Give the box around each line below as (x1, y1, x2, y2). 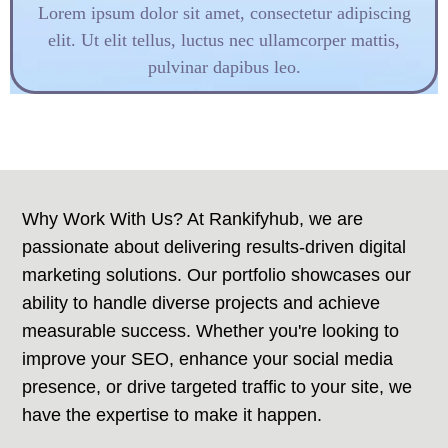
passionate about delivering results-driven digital (22, 237, 407, 258)
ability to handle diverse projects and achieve (22, 293, 381, 314)
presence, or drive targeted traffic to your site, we (22, 377, 413, 398)
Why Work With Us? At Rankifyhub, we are (22, 209, 364, 230)
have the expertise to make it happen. (22, 405, 323, 426)
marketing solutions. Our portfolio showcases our (22, 265, 412, 286)
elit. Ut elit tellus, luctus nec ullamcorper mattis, (48, 30, 400, 51)
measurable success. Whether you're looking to (22, 321, 400, 342)
